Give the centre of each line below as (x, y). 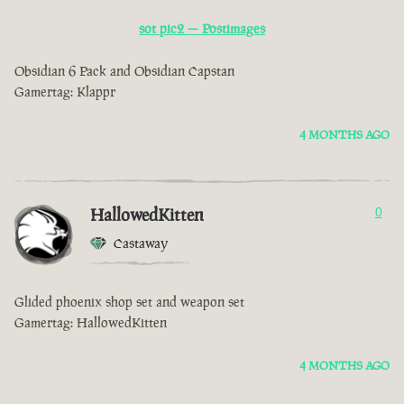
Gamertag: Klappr (65, 92)
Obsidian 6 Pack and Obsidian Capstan (124, 71)
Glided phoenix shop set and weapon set (129, 302)
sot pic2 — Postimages (202, 29)
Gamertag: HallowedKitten (91, 323)
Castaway (141, 243)
